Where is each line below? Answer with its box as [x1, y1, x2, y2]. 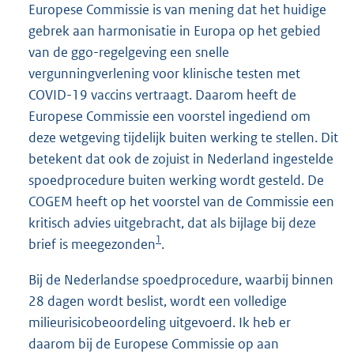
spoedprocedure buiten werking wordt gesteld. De [28, 171, 324, 189]
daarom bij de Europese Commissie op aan [28, 334, 279, 352]
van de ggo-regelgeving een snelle [28, 43, 229, 61]
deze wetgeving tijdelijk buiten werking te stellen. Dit [28, 128, 338, 146]
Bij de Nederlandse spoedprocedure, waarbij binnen [28, 270, 333, 288]
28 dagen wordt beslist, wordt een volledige [28, 292, 287, 310]
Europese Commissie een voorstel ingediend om [28, 107, 311, 125]
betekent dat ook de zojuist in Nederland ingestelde [28, 149, 333, 168]
